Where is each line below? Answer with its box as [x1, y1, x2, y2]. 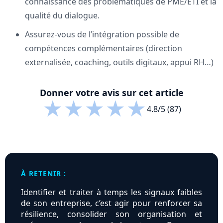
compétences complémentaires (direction [25, 43, 182, 54]
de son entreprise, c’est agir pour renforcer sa [21, 198, 202, 209]
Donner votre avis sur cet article [39, 87, 184, 99]
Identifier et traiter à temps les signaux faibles [21, 187, 202, 198]
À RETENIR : [21, 169, 66, 179]
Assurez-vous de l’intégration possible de [25, 29, 179, 40]
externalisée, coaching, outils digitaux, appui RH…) [25, 57, 214, 68]
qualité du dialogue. [25, 10, 100, 21]
